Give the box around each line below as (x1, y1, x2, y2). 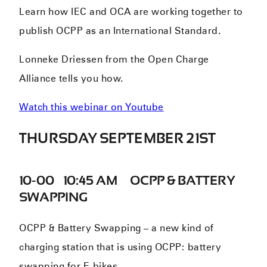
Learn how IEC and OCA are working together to (19, 5, 243, 17)
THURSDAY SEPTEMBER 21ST (19, 129, 216, 146)
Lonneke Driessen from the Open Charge (19, 53, 209, 65)
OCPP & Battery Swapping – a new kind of (19, 222, 214, 234)
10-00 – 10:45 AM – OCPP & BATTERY (19, 172, 235, 188)
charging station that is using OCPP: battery (19, 241, 222, 253)
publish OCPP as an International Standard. (19, 24, 221, 36)
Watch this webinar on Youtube (19, 101, 164, 113)
